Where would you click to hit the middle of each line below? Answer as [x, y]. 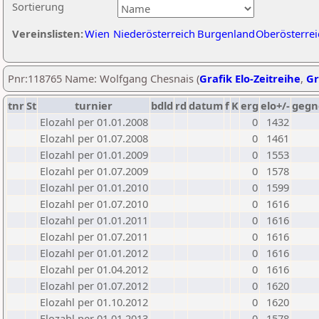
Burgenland [226, 33]
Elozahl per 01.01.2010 [94, 187]
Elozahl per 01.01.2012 [94, 253]
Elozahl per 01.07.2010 [94, 204]
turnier [94, 105]
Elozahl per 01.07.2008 [94, 138]
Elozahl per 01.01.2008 [94, 122]
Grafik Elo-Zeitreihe [250, 78]
